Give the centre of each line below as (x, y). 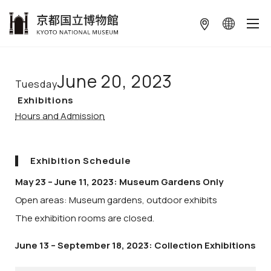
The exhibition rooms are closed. (85, 218)
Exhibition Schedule (81, 161)
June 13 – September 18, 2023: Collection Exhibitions (135, 245)
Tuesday (36, 84)
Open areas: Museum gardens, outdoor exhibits (116, 200)
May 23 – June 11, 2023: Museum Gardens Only (119, 181)
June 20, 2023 (115, 81)
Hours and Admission (60, 116)
